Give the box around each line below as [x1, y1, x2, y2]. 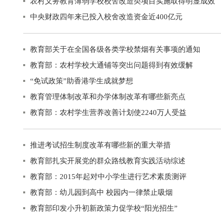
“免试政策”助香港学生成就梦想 [30, 77, 133, 85]
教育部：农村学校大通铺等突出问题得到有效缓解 [30, 61, 193, 69]
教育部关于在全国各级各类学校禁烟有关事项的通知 [30, 45, 200, 53]
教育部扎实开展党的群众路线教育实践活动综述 [30, 157, 185, 165]
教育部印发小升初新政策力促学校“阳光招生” [30, 204, 178, 212]
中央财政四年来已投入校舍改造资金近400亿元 [30, 13, 183, 21]
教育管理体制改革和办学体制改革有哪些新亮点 [30, 93, 185, 101]
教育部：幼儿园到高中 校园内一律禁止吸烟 [30, 188, 173, 196]
